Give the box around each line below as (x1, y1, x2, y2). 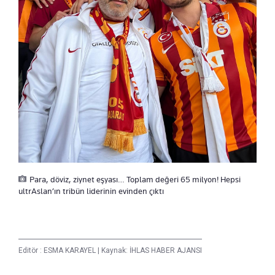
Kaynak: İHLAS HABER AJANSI (99, 246, 202, 255)
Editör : (18, 246, 44, 255)
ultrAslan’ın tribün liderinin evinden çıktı (18, 185, 164, 196)
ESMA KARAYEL (44, 246, 98, 255)
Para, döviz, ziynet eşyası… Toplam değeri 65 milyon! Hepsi (29, 174, 241, 184)
